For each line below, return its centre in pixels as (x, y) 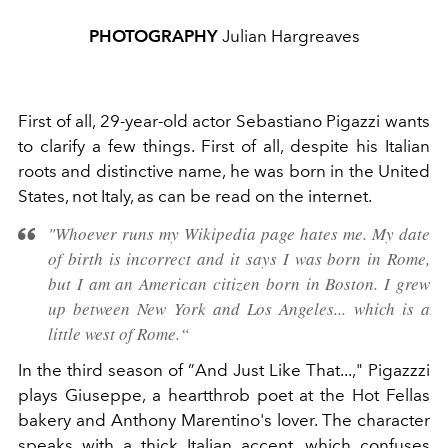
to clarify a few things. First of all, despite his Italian (224, 145)
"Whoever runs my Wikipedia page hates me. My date (239, 233)
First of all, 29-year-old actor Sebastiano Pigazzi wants (224, 120)
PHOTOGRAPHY (153, 35)
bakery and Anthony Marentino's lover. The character (224, 419)
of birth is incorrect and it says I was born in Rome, (239, 258)
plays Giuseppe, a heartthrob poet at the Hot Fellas (224, 394)
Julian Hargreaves (288, 35)
